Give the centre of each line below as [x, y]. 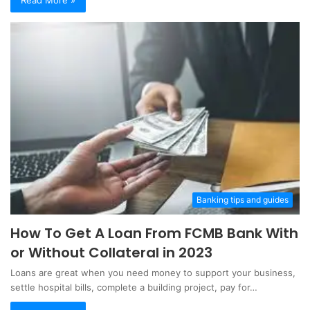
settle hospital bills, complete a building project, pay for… [134, 287]
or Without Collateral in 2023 [111, 252]
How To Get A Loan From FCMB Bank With [154, 233]
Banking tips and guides [243, 199]
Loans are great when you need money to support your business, [153, 272]
